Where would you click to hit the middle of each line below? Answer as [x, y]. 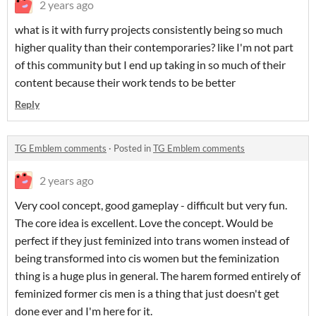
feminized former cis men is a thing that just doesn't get [147, 293]
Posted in [133, 148]
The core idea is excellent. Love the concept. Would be [144, 223]
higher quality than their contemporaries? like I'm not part [154, 47]
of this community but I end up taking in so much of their [150, 65]
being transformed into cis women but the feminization [147, 258]
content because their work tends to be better [125, 82]
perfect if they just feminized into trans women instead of [152, 240]
